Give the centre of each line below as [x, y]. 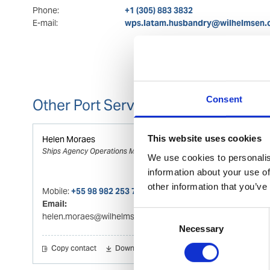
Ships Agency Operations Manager [101, 151]
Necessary [201, 228]
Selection [152, 228]
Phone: [46, 10]
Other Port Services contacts [127, 105]
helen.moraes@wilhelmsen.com [103, 216]
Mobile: [57, 191]
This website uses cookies [204, 138]
